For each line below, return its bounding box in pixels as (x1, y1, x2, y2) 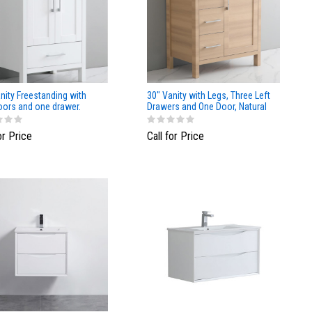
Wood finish (147, 111, 194, 123)
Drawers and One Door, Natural (147, 100, 267, 112)
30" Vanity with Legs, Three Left (147, 89, 270, 101)
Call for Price (147, 130, 204, 143)
